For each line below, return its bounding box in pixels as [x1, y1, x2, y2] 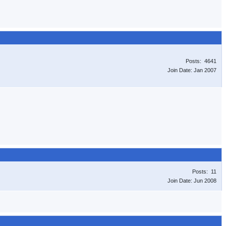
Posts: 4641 [186, 58, 216, 64]
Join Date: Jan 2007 [167, 67, 216, 73]
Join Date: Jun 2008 [167, 178, 216, 184]
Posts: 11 [192, 168, 216, 175]
